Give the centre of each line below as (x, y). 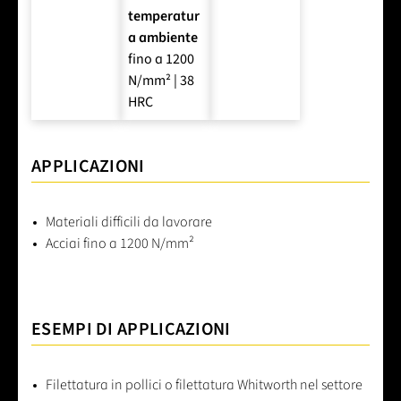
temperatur (164, 17)
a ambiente (163, 38)
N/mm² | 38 (161, 81)
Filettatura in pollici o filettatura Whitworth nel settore (204, 385)
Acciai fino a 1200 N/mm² (120, 244)
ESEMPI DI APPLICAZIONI (131, 330)
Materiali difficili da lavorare (129, 222)
